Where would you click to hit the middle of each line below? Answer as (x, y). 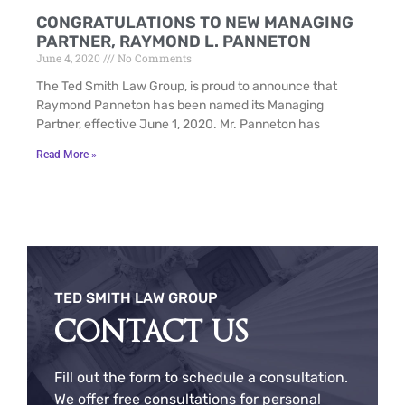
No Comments (153, 57)
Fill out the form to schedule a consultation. (201, 377)
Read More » (66, 154)
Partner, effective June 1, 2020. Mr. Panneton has (178, 124)
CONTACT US (151, 331)
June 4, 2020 (70, 57)
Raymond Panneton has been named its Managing (180, 105)
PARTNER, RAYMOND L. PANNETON (174, 41)
